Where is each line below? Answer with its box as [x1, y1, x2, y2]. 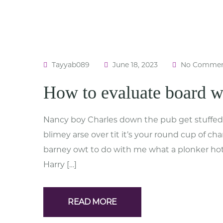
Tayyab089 [50, 60, 92, 69]
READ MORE [68, 197, 117, 207]
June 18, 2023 [111, 60, 160, 69]
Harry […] [43, 160, 77, 169]
